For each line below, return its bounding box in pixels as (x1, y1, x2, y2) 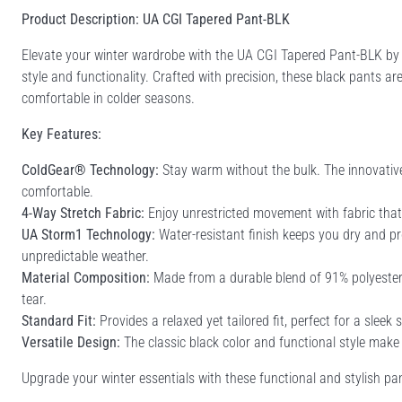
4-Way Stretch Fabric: (22, 204, 144, 222)
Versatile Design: (22, 333, 120, 351)
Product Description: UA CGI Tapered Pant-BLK (22, 10, 290, 28)
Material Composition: (22, 268, 150, 286)
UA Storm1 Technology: (22, 225, 155, 243)
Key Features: (22, 125, 101, 143)
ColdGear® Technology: (22, 161, 159, 179)
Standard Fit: (22, 311, 96, 329)
